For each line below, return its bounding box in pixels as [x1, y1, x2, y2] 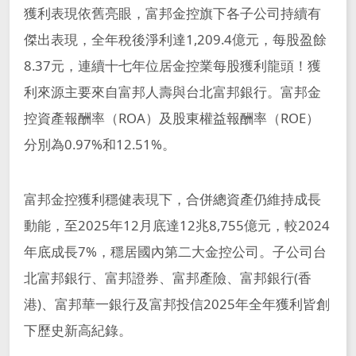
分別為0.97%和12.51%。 [23, 135, 176, 154]
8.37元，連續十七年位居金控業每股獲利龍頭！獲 [23, 56, 321, 75]
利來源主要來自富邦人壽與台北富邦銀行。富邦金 [23, 83, 321, 102]
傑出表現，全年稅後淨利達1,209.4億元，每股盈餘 [23, 30, 327, 49]
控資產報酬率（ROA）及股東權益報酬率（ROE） [23, 109, 319, 128]
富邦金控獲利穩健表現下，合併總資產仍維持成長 [23, 190, 321, 209]
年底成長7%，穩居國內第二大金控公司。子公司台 [23, 242, 327, 261]
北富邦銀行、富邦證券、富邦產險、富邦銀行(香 [23, 269, 311, 288]
